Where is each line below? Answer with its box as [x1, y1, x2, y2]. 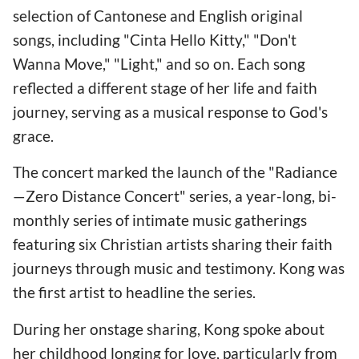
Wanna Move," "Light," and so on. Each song [13, 54, 305, 74]
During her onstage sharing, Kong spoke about [13, 319, 325, 338]
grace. [13, 127, 54, 146]
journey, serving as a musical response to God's [13, 103, 328, 122]
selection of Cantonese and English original [13, 6, 303, 26]
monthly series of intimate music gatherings [13, 211, 307, 230]
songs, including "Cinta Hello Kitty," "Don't [13, 30, 296, 50]
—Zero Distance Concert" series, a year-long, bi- [13, 187, 337, 206]
